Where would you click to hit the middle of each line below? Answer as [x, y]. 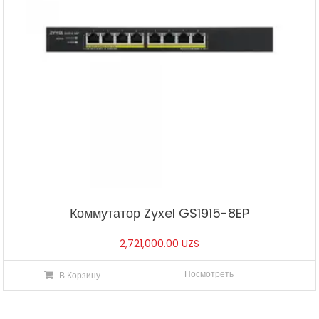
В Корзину [80, 276]
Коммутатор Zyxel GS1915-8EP [159, 214]
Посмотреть [209, 274]
